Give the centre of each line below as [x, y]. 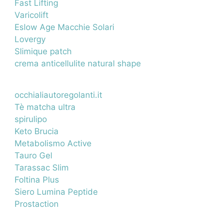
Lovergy [30, 39]
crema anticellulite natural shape [78, 63]
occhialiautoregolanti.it [58, 95]
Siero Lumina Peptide [56, 192]
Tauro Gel [33, 155]
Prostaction [37, 204]
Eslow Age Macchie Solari [64, 27]
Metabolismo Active [53, 143]
